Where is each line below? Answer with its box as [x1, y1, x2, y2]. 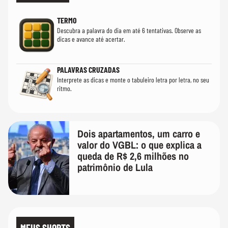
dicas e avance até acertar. [57, 35, 125, 43]
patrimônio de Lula [77, 160, 153, 174]
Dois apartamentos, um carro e [77, 127, 200, 140]
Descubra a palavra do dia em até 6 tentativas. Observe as [57, 26, 201, 35]
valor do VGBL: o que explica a [77, 138, 202, 152]
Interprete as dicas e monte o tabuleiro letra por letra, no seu [57, 75, 209, 84]
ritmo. [57, 84, 72, 93]
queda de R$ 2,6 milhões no [77, 149, 189, 163]
